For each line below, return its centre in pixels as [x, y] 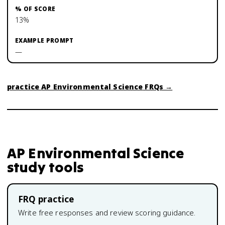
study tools [45, 167]
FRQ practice [46, 199]
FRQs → [158, 87]
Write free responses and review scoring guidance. [107, 212]
